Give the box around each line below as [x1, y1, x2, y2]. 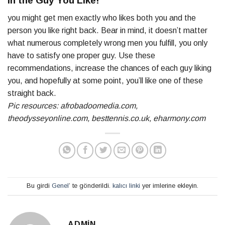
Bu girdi [27, 182, 52, 190]
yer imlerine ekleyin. [140, 182, 198, 190]
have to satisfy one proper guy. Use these [8, 51, 155, 60]
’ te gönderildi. [69, 182, 113, 190]
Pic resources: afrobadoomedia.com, [8, 101, 138, 110]
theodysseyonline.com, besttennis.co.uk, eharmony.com [8, 114, 205, 123]
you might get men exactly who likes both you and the [8, 13, 196, 22]
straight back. [8, 88, 56, 97]
